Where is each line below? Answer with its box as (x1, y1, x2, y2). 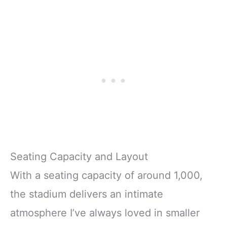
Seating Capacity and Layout (10, 150, 148, 163)
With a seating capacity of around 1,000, (10, 169, 203, 181)
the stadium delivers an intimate (10, 187, 163, 200)
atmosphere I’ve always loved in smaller (10, 206, 200, 219)
